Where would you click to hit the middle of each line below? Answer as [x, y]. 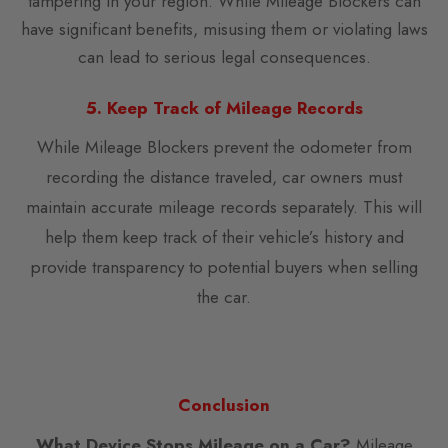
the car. [224, 296]
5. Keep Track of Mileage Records [224, 107]
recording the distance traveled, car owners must [224, 176]
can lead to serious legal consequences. [224, 56]
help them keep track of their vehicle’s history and [224, 236]
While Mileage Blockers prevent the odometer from [224, 146]
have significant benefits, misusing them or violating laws [224, 28]
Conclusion [224, 404]
